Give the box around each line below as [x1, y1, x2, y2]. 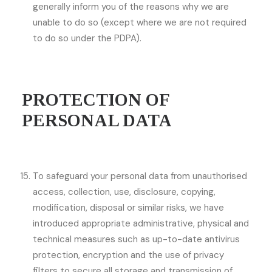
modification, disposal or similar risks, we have [33, 202, 224, 214]
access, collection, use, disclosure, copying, [33, 186, 216, 198]
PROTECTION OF [22, 90, 169, 109]
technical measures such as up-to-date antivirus [33, 233, 240, 245]
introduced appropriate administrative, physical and [33, 217, 249, 229]
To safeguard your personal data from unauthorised [33, 170, 247, 182]
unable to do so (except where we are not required [33, 16, 246, 29]
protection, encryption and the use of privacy [33, 249, 224, 261]
